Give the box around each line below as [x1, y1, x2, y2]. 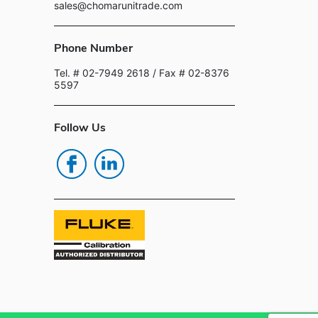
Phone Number [54, 40, 133, 56]
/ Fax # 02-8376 [150, 67, 229, 79]
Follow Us [54, 120, 106, 136]
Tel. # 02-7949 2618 [54, 67, 150, 79]
